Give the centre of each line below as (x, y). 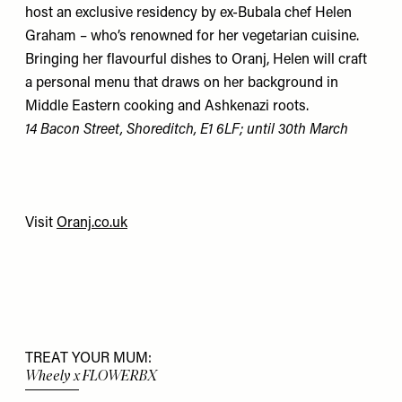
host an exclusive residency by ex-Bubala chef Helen (188, 14)
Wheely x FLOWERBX (91, 376)
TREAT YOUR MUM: (88, 359)
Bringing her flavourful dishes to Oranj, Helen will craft (196, 61)
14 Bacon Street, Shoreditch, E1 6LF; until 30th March (187, 131)
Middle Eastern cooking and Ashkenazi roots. (167, 107)
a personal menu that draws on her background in (182, 84)
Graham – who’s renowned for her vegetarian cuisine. (192, 37)
